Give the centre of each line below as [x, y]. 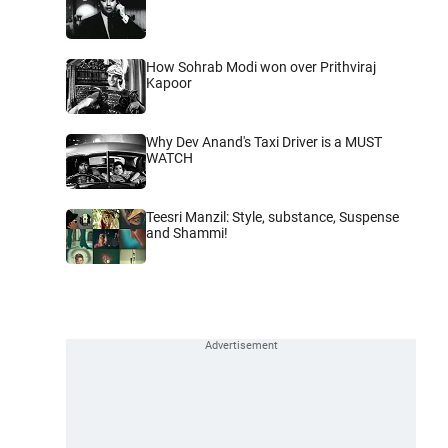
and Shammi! [187, 232]
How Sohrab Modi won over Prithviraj [261, 66]
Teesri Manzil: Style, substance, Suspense [272, 216]
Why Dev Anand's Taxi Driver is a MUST [264, 141]
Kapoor [169, 82]
